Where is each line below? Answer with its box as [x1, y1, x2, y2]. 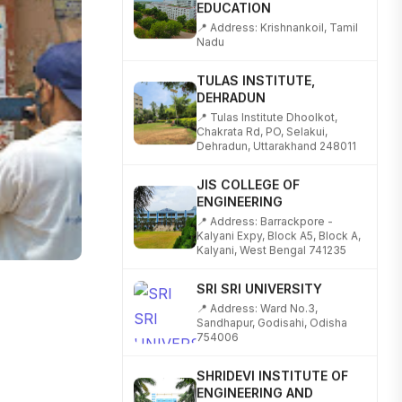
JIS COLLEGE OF [197, 153, 300, 169]
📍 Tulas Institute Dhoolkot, [197, 86, 337, 100]
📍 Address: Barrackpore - [197, 190, 333, 205]
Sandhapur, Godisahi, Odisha [197, 292, 347, 306]
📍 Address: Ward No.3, [197, 277, 318, 292]
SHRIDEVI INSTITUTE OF [197, 344, 348, 360]
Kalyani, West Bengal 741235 [197, 219, 346, 233]
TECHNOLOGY [197, 378, 287, 394]
